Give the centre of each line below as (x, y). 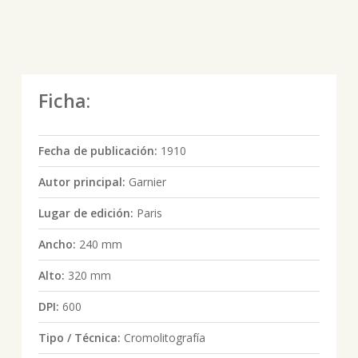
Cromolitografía (164, 337)
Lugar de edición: (87, 213)
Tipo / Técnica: (81, 337)
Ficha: (64, 100)
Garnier (147, 181)
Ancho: (58, 244)
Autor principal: (83, 181)
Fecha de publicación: (99, 150)
